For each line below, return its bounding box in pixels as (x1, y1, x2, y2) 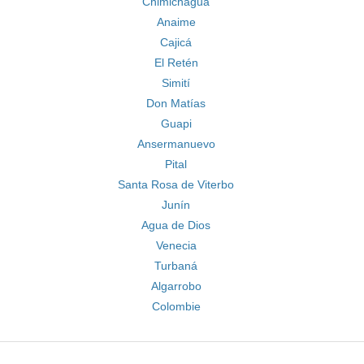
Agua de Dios (141, 219, 210, 232)
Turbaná (154, 259, 197, 272)
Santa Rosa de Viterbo (118, 178, 234, 191)
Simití (162, 76, 190, 89)
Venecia (155, 239, 197, 252)
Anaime (156, 15, 196, 28)
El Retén (154, 56, 198, 69)
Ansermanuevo (136, 137, 215, 150)
